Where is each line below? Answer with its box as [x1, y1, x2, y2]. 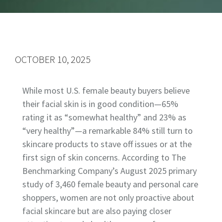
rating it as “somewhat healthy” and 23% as [22, 111, 186, 123]
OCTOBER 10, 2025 [15, 53, 91, 65]
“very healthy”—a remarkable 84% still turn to [22, 124, 193, 136]
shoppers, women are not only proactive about [22, 191, 194, 203]
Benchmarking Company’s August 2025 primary [22, 165, 197, 176]
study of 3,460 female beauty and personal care [22, 178, 198, 190]
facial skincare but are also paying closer [22, 205, 171, 217]
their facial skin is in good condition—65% [22, 98, 178, 110]
